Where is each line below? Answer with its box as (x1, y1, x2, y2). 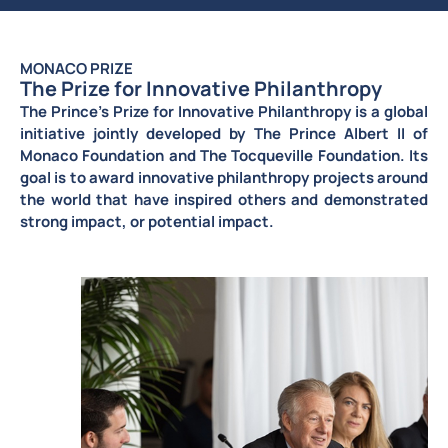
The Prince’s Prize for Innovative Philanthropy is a (20, 100, 384, 122)
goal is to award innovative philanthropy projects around (20, 166, 428, 188)
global (384, 100, 428, 122)
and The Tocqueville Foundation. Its (164, 144, 429, 166)
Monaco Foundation (20, 144, 165, 166)
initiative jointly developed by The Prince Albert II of (20, 122, 428, 144)
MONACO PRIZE (20, 57, 133, 79)
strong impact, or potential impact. (20, 210, 274, 232)
